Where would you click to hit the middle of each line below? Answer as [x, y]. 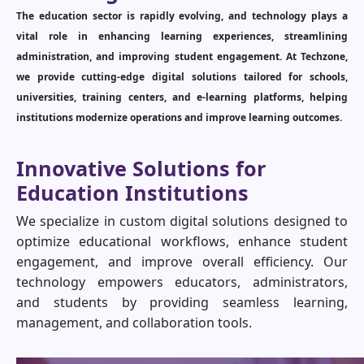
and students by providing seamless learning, [182, 303]
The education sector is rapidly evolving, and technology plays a [182, 16]
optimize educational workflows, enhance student [182, 242]
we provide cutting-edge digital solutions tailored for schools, [182, 77]
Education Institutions [132, 193]
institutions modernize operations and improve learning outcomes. [179, 118]
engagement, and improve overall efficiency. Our [182, 262]
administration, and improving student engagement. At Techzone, [182, 57]
